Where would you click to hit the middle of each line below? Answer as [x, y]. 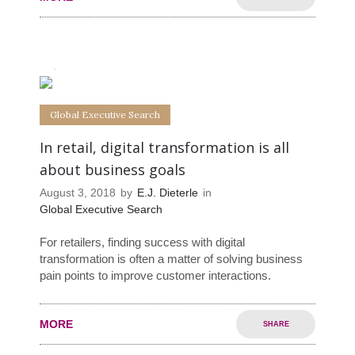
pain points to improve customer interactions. [155, 276]
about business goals [113, 170]
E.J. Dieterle [168, 193]
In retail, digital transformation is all [164, 148]
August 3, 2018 [78, 193]
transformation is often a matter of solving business [171, 259]
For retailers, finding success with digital [142, 242]
